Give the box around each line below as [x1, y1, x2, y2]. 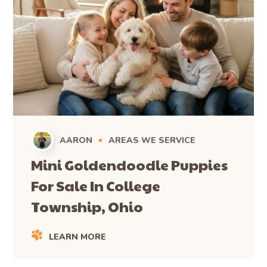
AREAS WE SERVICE [108, 135, 196, 147]
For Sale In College [31, 175, 161, 196]
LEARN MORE [49, 231, 107, 243]
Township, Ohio [31, 196, 144, 217]
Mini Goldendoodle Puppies [31, 154, 228, 175]
